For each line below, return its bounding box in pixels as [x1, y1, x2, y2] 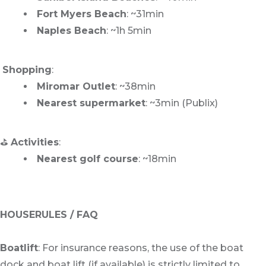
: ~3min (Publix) [145, 97, 218, 109]
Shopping [2, 64, 52, 76]
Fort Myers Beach [37, 8, 126, 20]
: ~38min [115, 81, 156, 93]
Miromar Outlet [37, 81, 115, 93]
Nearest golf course [37, 153, 138, 165]
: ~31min [126, 8, 164, 20]
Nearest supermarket [37, 97, 145, 109]
